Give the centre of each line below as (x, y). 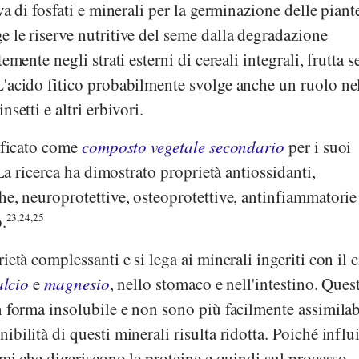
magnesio (77, 284)
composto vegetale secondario (183, 147)
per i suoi (318, 147)
